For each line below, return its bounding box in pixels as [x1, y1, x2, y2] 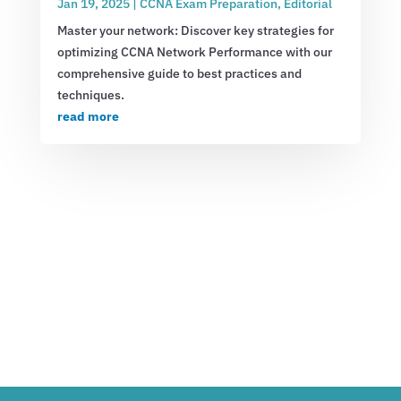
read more [56, 107, 119, 124]
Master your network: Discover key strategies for [56, 21, 334, 38]
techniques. [56, 86, 124, 103]
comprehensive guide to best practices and [56, 64, 302, 81]
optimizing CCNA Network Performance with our [56, 43, 332, 60]
